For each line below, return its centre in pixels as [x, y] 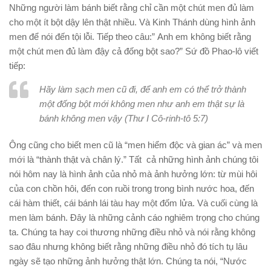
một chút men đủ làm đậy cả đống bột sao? [94, 51]
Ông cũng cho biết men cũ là [67, 145]
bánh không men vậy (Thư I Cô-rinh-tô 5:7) [124, 118]
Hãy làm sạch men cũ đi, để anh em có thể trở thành [143, 89]
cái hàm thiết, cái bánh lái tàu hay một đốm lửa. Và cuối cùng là [133, 203]
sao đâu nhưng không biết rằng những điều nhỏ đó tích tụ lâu [128, 247]
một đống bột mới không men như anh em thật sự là [142, 104]
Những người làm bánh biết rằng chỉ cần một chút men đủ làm [132, 8]
